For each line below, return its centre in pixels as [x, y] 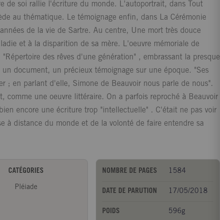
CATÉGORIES [26, 171]
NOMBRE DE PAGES [130, 171]
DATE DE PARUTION [130, 191]
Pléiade [26, 187]
